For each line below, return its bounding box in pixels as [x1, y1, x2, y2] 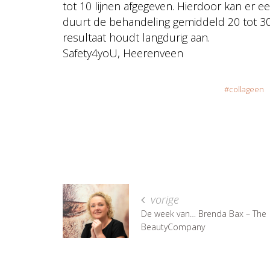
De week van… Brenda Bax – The [141, 207, 266, 219]
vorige [148, 192, 179, 207]
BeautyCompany [141, 221, 205, 233]
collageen [228, 83, 264, 95]
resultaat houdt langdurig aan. [63, 30, 213, 45]
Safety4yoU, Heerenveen [63, 45, 183, 60]
